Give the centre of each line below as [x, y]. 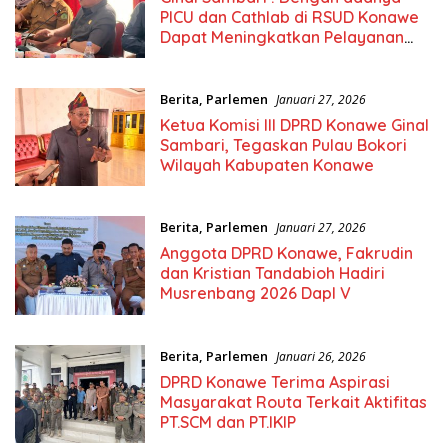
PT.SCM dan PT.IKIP [227, 421]
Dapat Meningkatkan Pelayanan [281, 36]
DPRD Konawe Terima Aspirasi [274, 381]
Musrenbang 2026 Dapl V [255, 293]
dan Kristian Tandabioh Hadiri [272, 273]
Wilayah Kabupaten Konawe [266, 164]
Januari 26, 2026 [320, 356]
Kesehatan [200, 56]
